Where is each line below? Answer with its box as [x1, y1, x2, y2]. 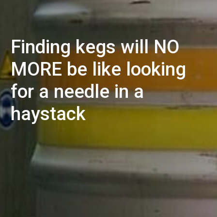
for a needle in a [10, 80, 144, 103]
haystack [10, 103, 86, 125]
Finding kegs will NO [10, 36, 179, 58]
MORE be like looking [10, 58, 186, 80]
